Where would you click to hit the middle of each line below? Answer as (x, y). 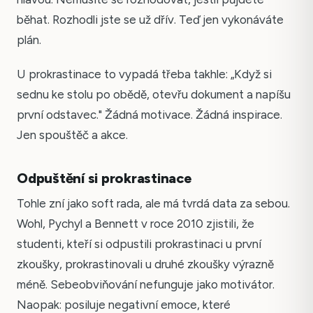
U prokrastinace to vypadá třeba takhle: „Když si (144, 74)
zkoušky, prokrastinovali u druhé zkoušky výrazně (145, 264)
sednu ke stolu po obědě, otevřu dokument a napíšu (154, 94)
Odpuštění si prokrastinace (104, 178)
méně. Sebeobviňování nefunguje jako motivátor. (146, 284)
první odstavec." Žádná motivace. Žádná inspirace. (150, 114)
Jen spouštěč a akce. (72, 134)
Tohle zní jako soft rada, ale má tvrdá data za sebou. (153, 203)
